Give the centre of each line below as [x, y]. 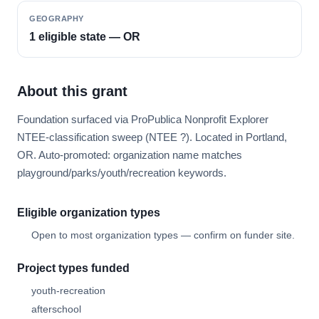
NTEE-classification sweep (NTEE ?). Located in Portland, [152, 137]
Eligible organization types [89, 213]
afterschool [56, 309]
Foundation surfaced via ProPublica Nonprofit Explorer [143, 119]
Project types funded [73, 268]
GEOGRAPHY [57, 19]
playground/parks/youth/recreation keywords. [122, 173]
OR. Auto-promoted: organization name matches [130, 155]
